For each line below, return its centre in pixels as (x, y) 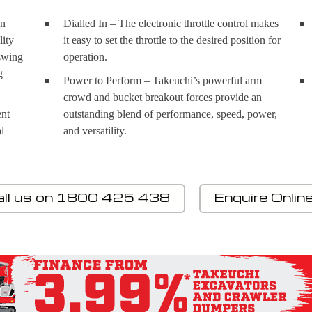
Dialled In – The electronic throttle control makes (171, 23)
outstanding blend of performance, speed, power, (170, 114)
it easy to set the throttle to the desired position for (172, 40)
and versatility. (95, 130)
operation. (85, 56)
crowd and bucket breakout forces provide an (162, 97)
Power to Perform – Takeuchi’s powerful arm (162, 80)
